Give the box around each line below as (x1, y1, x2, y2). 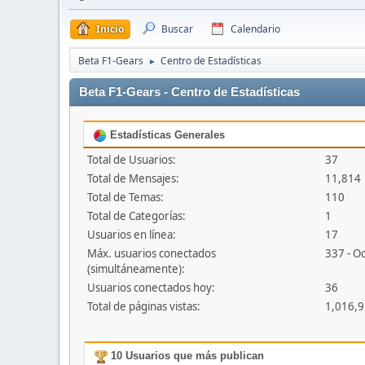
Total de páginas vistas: (87, 299, 200, 314)
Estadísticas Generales (107, 129, 225, 142)
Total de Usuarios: (87, 152, 176, 168)
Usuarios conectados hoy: (87, 280, 215, 296)
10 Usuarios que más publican (107, 350, 264, 363)
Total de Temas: (87, 190, 164, 205)
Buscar (161, 22, 193, 37)
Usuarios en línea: (87, 227, 176, 243)
